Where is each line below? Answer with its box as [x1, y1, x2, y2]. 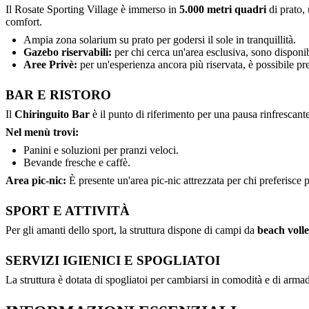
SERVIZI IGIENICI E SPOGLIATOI [6, 253, 220, 268]
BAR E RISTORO [6, 88, 111, 103]
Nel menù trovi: [6, 126, 79, 139]
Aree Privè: [23, 59, 77, 71]
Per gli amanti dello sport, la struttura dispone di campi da [6, 224, 257, 237]
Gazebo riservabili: [23, 46, 112, 59]
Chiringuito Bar [14, 108, 90, 121]
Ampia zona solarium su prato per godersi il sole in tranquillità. [23, 34, 296, 46]
